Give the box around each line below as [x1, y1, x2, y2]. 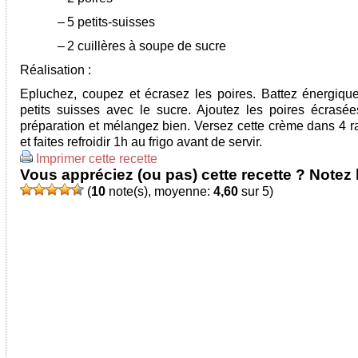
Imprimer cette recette [36, 152, 157, 165]
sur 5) [238, 185, 273, 198]
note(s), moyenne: [105, 185, 213, 198]
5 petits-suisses [67, 15, 155, 29]
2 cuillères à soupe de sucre [67, 39, 226, 53]
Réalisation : [20, 63, 91, 77]
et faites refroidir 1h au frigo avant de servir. [20, 135, 262, 149]
